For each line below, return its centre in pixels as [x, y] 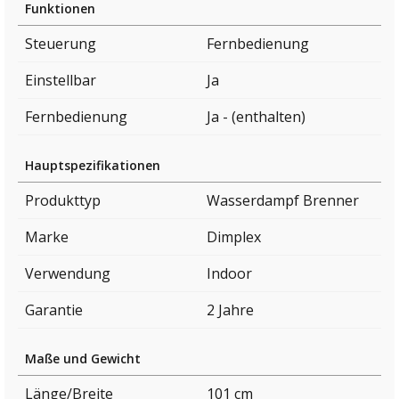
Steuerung [61, 44]
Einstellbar [61, 81]
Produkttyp [63, 201]
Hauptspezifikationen [93, 166]
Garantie [54, 310]
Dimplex [234, 237]
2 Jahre [230, 310]
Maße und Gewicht [83, 359]
